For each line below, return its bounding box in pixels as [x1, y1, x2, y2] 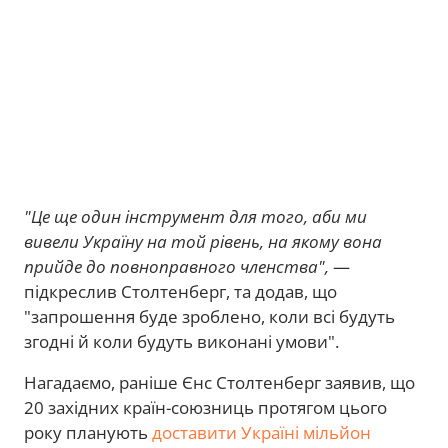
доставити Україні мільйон [152, 421, 371, 444]
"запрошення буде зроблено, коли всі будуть [24, 305, 395, 328]
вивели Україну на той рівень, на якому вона [24, 230, 382, 253]
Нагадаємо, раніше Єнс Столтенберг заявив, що [24, 371, 415, 394]
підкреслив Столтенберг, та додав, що [24, 280, 337, 303]
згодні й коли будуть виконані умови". [24, 330, 339, 353]
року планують [24, 421, 152, 444]
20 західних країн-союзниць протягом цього [24, 396, 387, 419]
